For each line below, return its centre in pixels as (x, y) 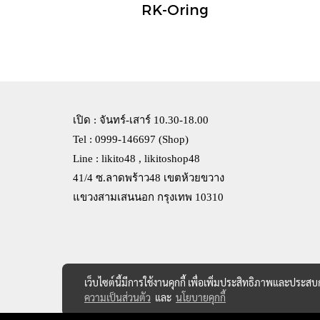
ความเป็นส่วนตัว (117, 297)
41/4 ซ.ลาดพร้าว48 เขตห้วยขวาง (149, 178)
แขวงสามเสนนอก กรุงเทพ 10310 (148, 197)
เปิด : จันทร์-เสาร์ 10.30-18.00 (141, 120)
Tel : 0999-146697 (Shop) (131, 140)
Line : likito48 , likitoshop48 (136, 159)
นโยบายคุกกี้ (201, 297)
